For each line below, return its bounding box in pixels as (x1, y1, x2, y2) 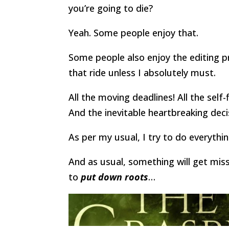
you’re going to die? (68, 2, 153, 14)
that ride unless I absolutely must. (68, 66, 216, 79)
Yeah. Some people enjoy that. (68, 26, 199, 39)
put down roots (81, 170, 149, 183)
